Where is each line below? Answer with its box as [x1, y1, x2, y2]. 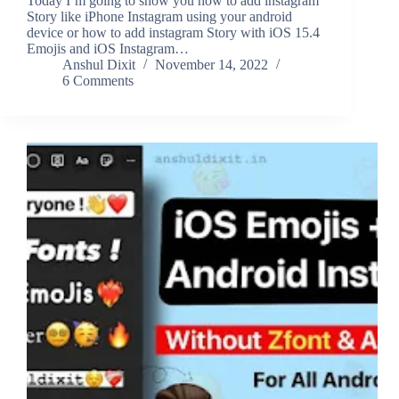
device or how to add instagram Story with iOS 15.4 [27, 25, 320, 41]
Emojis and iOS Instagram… [27, 41, 189, 57]
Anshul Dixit [62, 57, 135, 73]
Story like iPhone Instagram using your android [27, 9, 292, 25]
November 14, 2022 [155, 57, 268, 73]
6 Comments [62, 73, 134, 89]
